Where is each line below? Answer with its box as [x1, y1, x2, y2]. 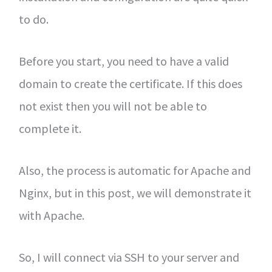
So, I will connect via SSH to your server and [18, 249, 239, 265]
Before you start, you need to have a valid [18, 53, 229, 69]
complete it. [18, 120, 81, 136]
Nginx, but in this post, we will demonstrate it [18, 185, 251, 200]
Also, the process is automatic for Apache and [18, 162, 251, 178]
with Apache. [18, 207, 84, 223]
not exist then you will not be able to [18, 98, 207, 114]
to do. [18, 11, 49, 27]
